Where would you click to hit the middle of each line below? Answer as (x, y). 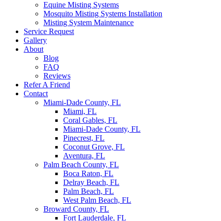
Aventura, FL (84, 156)
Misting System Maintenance (89, 23)
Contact (36, 94)
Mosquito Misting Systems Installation (103, 14)
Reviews (57, 76)
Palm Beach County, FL (81, 165)
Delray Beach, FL (91, 183)
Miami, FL (80, 111)
